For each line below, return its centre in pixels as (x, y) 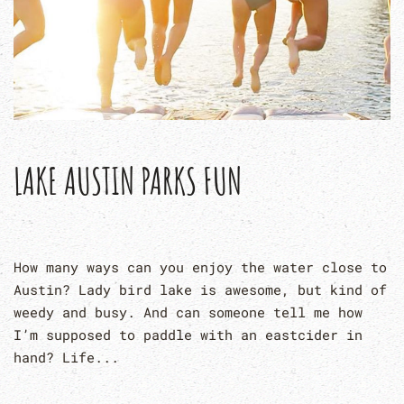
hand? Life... (66, 357)
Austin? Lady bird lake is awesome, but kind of (200, 289)
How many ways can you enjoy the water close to (200, 267)
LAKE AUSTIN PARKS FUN (128, 181)
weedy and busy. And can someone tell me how (188, 312)
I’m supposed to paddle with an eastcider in (188, 335)
